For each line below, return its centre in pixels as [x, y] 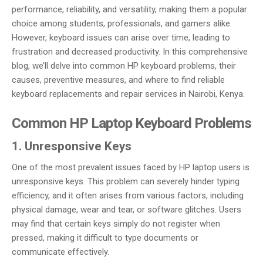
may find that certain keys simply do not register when [116, 223]
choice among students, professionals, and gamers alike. [122, 24]
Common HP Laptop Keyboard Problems [131, 123]
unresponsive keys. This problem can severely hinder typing [126, 181]
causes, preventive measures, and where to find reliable [118, 80]
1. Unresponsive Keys [72, 146]
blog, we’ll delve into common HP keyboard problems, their [124, 66]
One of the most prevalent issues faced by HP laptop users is [131, 167]
